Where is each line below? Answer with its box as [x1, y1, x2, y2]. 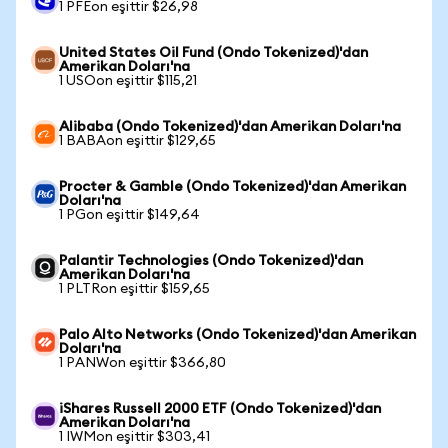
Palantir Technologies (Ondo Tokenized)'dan [59, 254, 363, 268]
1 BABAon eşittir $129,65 [59, 134, 216, 148]
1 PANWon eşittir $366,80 [59, 356, 226, 370]
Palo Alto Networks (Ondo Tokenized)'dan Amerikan [59, 328, 416, 342]
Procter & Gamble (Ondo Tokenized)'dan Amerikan [59, 180, 406, 194]
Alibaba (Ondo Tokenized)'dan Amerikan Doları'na [59, 120, 401, 134]
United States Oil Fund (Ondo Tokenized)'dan [59, 46, 368, 60]
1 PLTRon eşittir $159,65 [59, 282, 210, 296]
